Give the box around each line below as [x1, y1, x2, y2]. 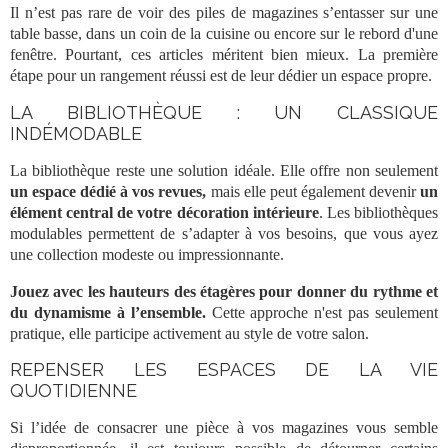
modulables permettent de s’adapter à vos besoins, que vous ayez [10, 224, 438, 242]
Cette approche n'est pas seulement [211, 303, 438, 321]
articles [159, 46, 204, 64]
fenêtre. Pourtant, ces [10, 46, 160, 64]
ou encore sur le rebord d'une [249, 25, 439, 43]
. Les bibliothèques [318, 203, 439, 221]
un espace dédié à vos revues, [10, 182, 207, 200]
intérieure [248, 203, 319, 221]
